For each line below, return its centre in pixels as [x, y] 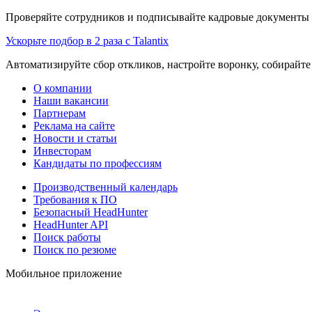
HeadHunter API [71, 224]
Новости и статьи [75, 138]
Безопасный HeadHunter [91, 212]
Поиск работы [67, 237]
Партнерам [60, 113]
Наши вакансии [71, 100]
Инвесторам [62, 150]
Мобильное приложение [64, 273]
